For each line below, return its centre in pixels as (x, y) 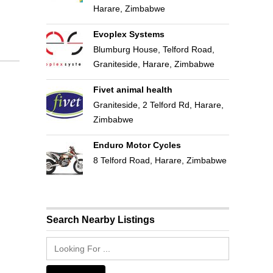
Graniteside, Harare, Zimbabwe (154, 64)
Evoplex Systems (129, 34)
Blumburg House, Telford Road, (154, 49)
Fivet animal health (133, 90)
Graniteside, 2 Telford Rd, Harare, (158, 105)
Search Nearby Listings (101, 219)
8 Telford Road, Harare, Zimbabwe (160, 160)
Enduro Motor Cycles (137, 145)
